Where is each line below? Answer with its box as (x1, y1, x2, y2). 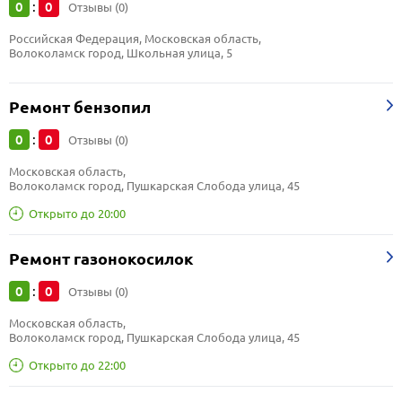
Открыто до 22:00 (29, 357, 126, 372)
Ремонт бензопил (9, 98, 151, 117)
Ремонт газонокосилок (9, 249, 194, 268)
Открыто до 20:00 (29, 205, 126, 221)
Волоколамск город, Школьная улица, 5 (9, 46, 232, 60)
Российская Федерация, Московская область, (9, 31, 264, 46)
